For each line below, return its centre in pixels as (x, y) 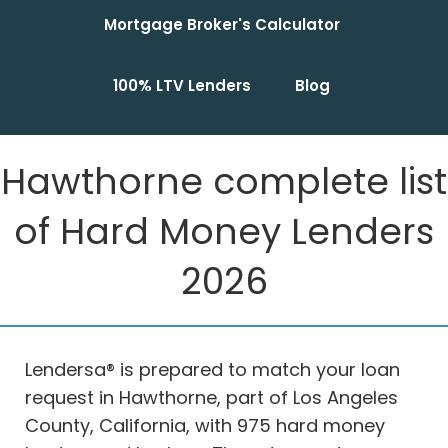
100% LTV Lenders (182, 86)
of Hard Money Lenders (224, 232)
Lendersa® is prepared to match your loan (212, 370)
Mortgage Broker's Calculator (221, 25)
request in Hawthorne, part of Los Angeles (211, 398)
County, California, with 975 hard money (205, 426)
